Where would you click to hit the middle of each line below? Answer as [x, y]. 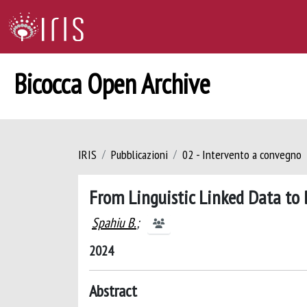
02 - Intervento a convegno [242, 155]
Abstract [113, 291]
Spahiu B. [114, 223]
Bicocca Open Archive [112, 84]
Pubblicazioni [139, 155]
